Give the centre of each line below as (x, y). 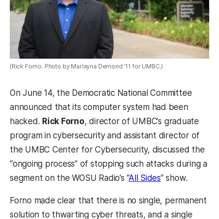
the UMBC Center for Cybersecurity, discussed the (107, 149)
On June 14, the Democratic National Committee (101, 93)
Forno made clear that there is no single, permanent (108, 200)
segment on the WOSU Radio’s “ (69, 178)
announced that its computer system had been (99, 107)
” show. (174, 178)
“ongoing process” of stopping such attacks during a (109, 164)
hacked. (26, 121)
